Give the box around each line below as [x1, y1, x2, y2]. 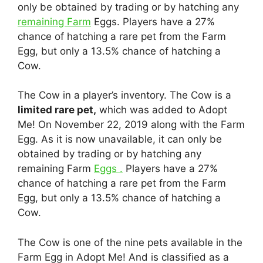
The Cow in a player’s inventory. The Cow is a [18, 89, 231, 101]
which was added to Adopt [96, 104, 227, 116]
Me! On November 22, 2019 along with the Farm [18, 119, 245, 130]
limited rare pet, [18, 104, 96, 116]
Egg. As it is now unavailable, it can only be [18, 133, 222, 145]
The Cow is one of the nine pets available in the [18, 236, 242, 248]
